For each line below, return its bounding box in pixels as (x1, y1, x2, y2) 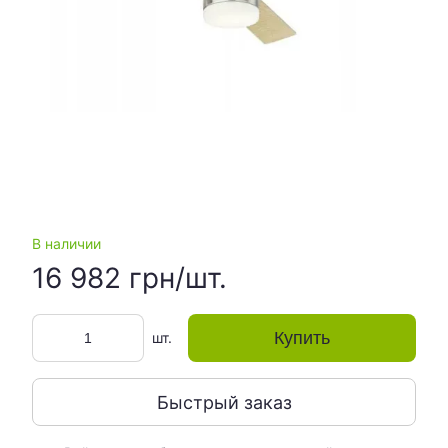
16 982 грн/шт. (32, 261, 227, 295)
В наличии (32, 235, 101, 252)
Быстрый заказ (156, 391, 292, 413)
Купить (274, 328, 330, 348)
